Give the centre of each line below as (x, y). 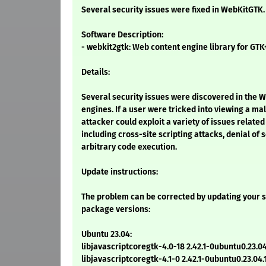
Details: (96, 72)
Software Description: (122, 35)
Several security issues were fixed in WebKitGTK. (173, 10)
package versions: (116, 210)
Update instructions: (120, 172)
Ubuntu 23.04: (107, 235)
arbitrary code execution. (129, 147)
